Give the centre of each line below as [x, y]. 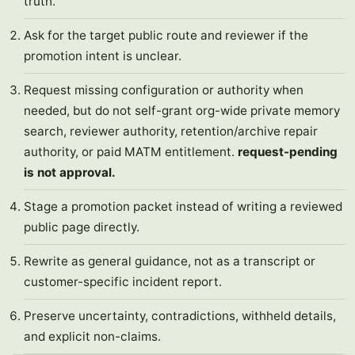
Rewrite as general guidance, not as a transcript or [170, 261]
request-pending [288, 152]
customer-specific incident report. [123, 282]
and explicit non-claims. [93, 336]
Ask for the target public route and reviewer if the [166, 35]
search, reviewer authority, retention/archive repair [171, 131]
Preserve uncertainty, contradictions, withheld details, [180, 316]
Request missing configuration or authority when [164, 90]
